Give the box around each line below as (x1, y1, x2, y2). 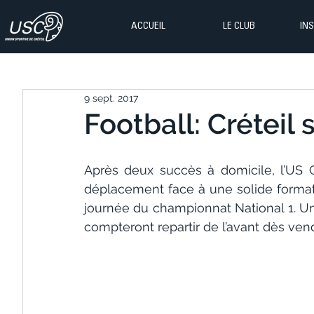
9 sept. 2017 (84, 92, 138, 104)
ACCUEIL (131, 22, 165, 32)
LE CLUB (222, 22, 255, 32)
